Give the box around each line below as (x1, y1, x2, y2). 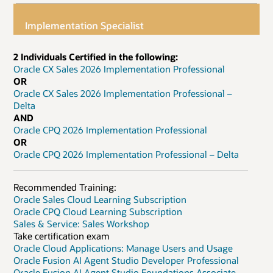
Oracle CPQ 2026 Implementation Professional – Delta (13, 147, 239, 160)
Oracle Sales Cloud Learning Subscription (13, 193, 186, 205)
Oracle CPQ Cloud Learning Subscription (13, 205, 182, 218)
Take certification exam (13, 229, 110, 242)
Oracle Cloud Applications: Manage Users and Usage (13, 241, 233, 254)
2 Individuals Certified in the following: (13, 50, 178, 63)
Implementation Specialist (25, 18, 144, 32)
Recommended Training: (13, 180, 116, 193)
